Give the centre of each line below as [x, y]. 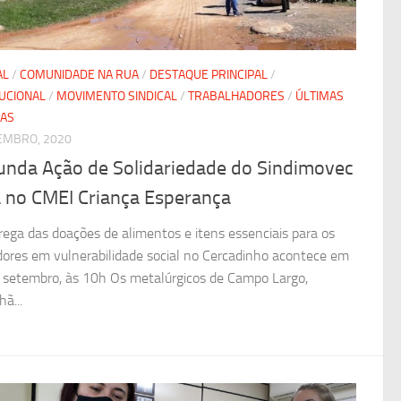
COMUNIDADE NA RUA [79, 74]
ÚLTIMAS [320, 96]
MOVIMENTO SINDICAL [117, 96]
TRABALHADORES [236, 96]
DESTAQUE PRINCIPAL [209, 74]
